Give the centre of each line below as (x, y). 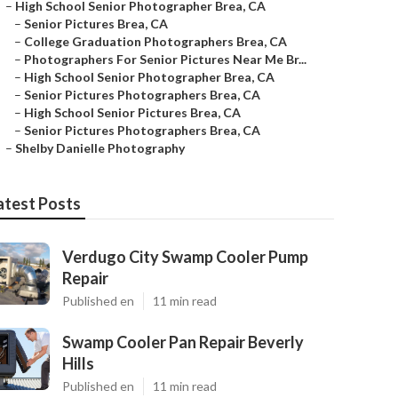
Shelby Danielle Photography (100, 148)
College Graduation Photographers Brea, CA (155, 41)
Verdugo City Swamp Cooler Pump (185, 257)
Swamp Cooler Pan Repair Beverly (183, 342)
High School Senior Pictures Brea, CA (132, 112)
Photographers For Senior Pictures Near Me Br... (165, 59)
